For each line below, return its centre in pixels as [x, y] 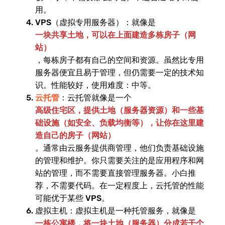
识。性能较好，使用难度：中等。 [95, 85]
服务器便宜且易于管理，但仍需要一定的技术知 [120, 73]
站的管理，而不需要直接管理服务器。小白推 [116, 173]
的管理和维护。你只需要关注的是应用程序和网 [120, 160]
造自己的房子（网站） [75, 135]
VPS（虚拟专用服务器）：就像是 [95, 22]
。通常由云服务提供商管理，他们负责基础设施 [120, 148]
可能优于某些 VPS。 [72, 198]
